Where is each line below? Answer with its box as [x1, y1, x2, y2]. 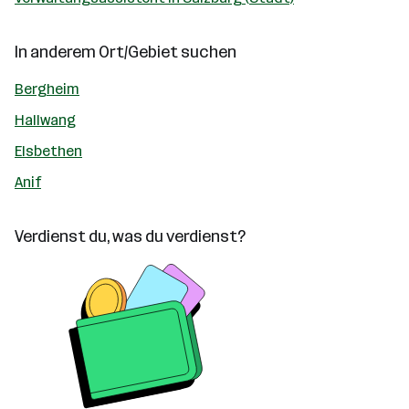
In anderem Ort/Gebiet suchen [15, 42, 236, 62]
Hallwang [15, 111, 76, 129]
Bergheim [15, 80, 79, 98]
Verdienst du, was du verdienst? [15, 226, 246, 246]
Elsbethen [15, 142, 82, 160]
